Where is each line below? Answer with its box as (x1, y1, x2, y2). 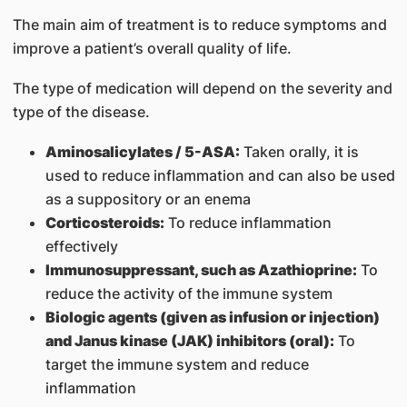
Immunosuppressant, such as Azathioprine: (45, 261, 357, 279)
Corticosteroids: (45, 213, 164, 232)
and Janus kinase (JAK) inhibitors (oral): (45, 332, 334, 350)
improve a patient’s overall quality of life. (12, 39, 292, 57)
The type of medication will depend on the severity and (12, 79, 392, 97)
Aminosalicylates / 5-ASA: (45, 143, 240, 161)
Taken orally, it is (239, 143, 359, 161)
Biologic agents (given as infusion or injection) (45, 308, 380, 326)
